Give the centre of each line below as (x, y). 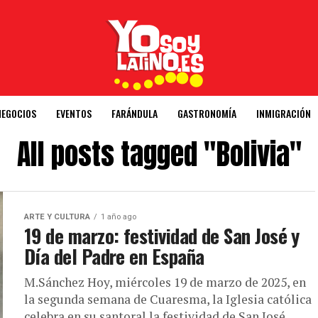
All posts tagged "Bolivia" (159, 154)
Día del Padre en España (114, 256)
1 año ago (119, 217)
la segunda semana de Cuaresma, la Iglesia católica (168, 299)
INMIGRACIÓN (284, 113)
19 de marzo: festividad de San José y (162, 236)
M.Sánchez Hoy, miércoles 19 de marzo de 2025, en (165, 282)
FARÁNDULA (135, 113)
